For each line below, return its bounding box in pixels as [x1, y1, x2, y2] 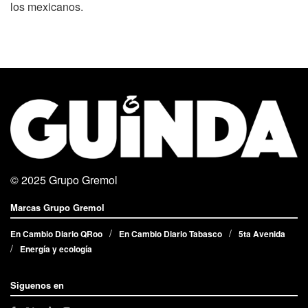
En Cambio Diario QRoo [10, 228, 102, 241]
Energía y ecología [20, 243, 92, 256]
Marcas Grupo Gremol [10, 201, 104, 214]
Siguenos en [10, 278, 64, 292]
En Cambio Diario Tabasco [119, 228, 222, 241]
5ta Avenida [239, 228, 285, 241]
